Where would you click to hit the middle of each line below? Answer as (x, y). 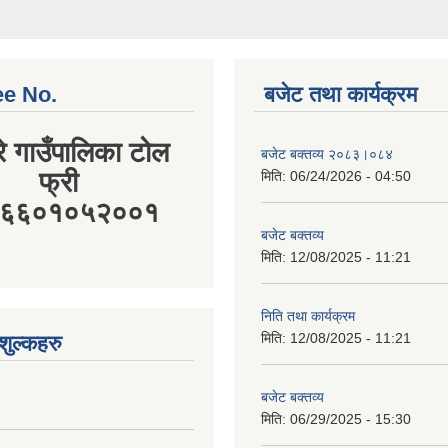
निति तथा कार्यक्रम (308, 238)
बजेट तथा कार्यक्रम (340, 17)
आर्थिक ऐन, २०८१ (307, 400)
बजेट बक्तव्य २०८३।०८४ (327, 76)
